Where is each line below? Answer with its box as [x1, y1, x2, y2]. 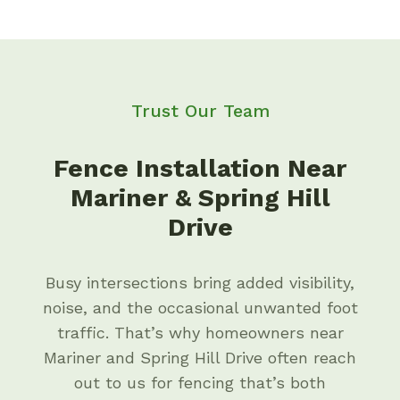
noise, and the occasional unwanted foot [42, 298, 358, 317]
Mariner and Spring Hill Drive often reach [44, 348, 356, 367]
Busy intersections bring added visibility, [46, 273, 354, 292]
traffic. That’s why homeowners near [56, 323, 344, 342]
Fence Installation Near [54, 154, 346, 183]
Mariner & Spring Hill [70, 183, 330, 212]
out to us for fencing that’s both [74, 373, 326, 392]
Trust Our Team [130, 100, 270, 121]
